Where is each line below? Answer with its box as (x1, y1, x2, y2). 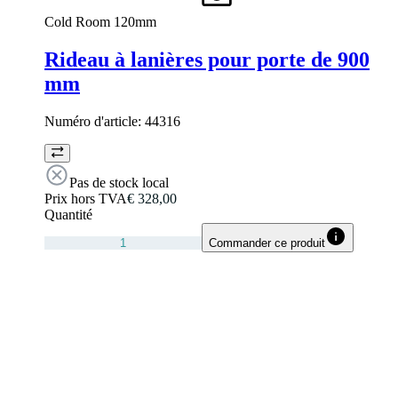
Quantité (44, 206, 92, 222)
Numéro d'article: (44, 113, 145, 129)
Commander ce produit (209, 235, 325, 250)
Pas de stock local (69, 174, 169, 190)
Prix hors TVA (44, 190, 127, 206)
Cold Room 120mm (44, 13, 156, 29)
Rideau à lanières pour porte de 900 (44, 47, 370, 71)
